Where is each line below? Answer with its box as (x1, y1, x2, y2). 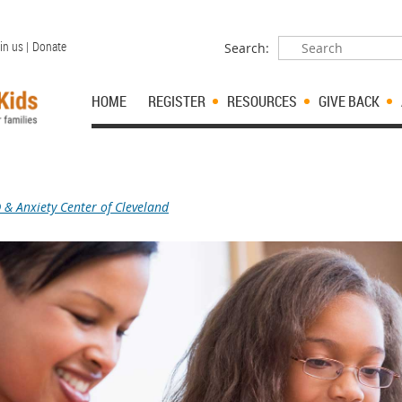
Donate (32, 38, 66, 55)
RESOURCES (227, 92, 297, 111)
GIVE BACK (319, 92, 380, 111)
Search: (224, 39, 269, 57)
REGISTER (148, 92, 205, 111)
